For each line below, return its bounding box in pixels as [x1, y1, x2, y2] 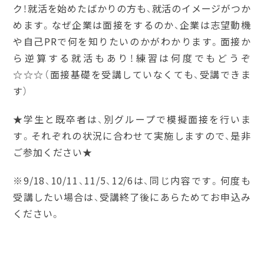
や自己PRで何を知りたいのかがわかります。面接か [13, 34, 251, 49]
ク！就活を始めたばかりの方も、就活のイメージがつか [13, 1, 251, 16]
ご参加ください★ [13, 145, 93, 160]
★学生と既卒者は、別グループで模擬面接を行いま [13, 112, 251, 127]
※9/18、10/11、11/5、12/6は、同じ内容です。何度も [13, 173, 251, 188]
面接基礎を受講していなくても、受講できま [49, 67, 251, 82]
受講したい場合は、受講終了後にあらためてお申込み [13, 190, 251, 204]
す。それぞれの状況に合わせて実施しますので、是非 [13, 128, 251, 143]
